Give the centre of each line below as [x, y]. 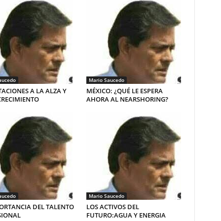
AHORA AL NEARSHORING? [127, 99]
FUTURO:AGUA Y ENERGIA [126, 215]
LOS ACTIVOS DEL [112, 207]
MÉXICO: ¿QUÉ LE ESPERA [124, 91]
